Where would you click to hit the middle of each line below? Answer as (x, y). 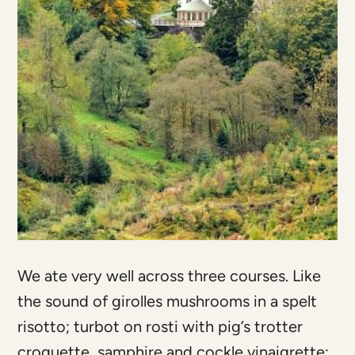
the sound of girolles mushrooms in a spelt (168, 302)
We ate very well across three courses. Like (170, 276)
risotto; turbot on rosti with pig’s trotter (160, 327)
